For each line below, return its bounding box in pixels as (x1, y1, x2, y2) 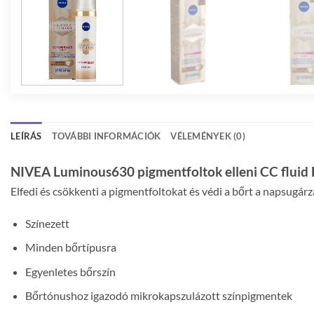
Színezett (25, 216, 69, 230)
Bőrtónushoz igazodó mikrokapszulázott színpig (25, 289, 256, 303)
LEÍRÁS (11, 130, 42, 142)
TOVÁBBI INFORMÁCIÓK (51, 130, 161, 142)
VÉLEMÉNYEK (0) (170, 130, 246, 142)
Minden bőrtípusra (25, 240, 116, 254)
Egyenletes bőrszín (25, 264, 116, 278)
